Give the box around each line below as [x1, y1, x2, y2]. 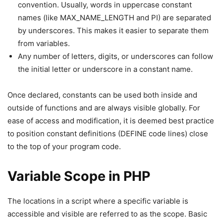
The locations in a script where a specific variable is [7, 196, 188, 206]
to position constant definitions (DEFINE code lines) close [7, 129, 208, 138]
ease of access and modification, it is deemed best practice [7, 116, 214, 125]
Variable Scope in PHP [7, 168, 150, 184]
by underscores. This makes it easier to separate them [18, 26, 209, 35]
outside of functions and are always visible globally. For [7, 103, 200, 112]
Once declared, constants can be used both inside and [7, 90, 197, 100]
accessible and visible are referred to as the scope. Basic [7, 209, 207, 219]
